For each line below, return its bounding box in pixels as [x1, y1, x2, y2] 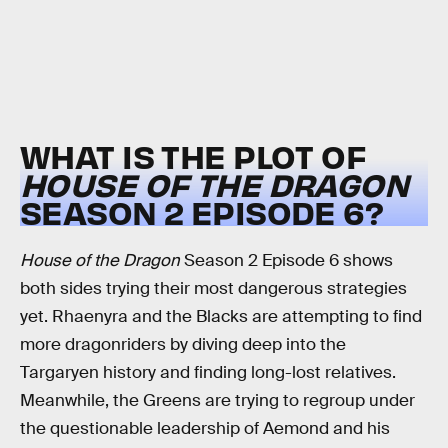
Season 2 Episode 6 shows [180, 250, 393, 272]
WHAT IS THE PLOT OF [20, 134, 367, 176]
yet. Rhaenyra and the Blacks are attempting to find [20, 306, 422, 328]
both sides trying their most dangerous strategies [20, 278, 407, 300]
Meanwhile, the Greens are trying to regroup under [20, 390, 415, 412]
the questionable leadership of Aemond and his [20, 418, 390, 440]
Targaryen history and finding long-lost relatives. [20, 362, 396, 384]
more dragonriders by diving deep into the [20, 334, 346, 356]
